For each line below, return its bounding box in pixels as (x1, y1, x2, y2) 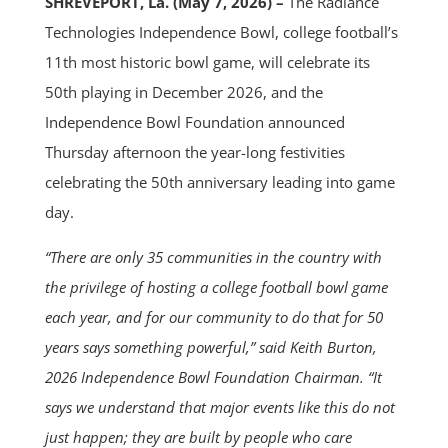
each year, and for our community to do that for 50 (44, 306, 383, 327)
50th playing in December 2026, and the (44, 81, 323, 102)
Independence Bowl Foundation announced (44, 111, 345, 132)
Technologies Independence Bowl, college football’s (44, 21, 398, 42)
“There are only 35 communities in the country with (44, 246, 382, 267)
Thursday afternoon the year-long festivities (44, 141, 345, 162)
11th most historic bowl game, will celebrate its (44, 51, 370, 72)
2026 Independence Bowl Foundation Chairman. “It (44, 366, 382, 387)
